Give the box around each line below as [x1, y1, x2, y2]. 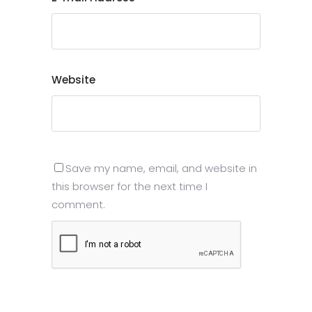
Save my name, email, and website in [65, 161, 257, 176]
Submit [97, 292, 132, 306]
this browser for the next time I [52, 179, 208, 194]
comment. [52, 197, 105, 212]
